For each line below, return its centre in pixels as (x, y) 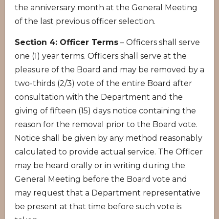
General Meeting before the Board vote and (101, 179)
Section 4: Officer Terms (66, 42)
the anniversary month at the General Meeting (106, 8)
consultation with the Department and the (99, 97)
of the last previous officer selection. (85, 21)
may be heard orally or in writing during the (100, 165)
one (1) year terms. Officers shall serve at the (101, 56)
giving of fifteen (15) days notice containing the (105, 111)
